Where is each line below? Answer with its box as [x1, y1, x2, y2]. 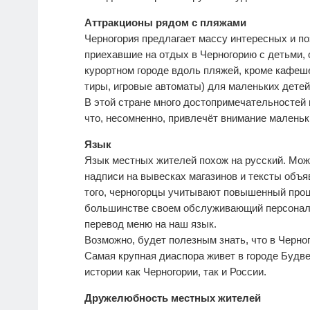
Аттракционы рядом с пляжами [84, 17, 246, 29]
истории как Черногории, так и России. [84, 266, 266, 278]
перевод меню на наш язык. [84, 218, 217, 230]
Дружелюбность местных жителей [84, 292, 261, 304]
